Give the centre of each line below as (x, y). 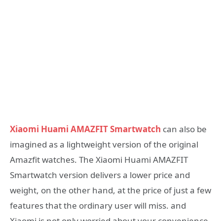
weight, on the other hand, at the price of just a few (110, 190)
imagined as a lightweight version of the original (104, 145)
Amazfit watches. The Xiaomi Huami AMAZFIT (99, 160)
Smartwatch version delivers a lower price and (100, 175)
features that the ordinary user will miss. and (98, 206)
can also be (184, 129)
